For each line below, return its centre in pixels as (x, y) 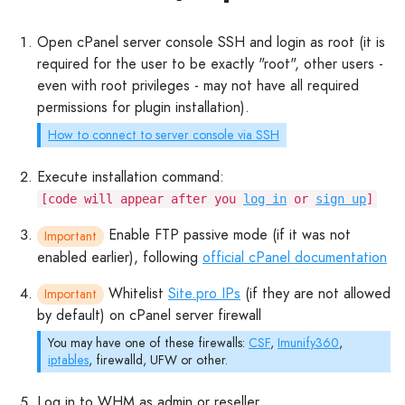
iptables (68, 360)
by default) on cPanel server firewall (149, 316)
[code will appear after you (142, 198)
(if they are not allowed (316, 293)
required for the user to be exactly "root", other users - (210, 63)
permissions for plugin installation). (143, 107)
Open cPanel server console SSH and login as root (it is (211, 42)
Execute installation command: (131, 176)
